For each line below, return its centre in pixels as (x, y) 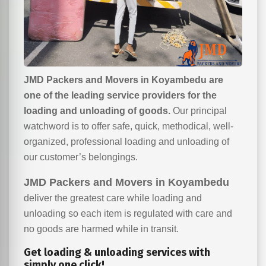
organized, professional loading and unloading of (126, 142)
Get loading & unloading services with (117, 252)
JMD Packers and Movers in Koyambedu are (123, 80)
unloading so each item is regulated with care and (128, 213)
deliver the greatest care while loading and (113, 198)
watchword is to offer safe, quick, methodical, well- (129, 126)
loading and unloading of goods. (97, 111)
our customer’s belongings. (81, 157)
